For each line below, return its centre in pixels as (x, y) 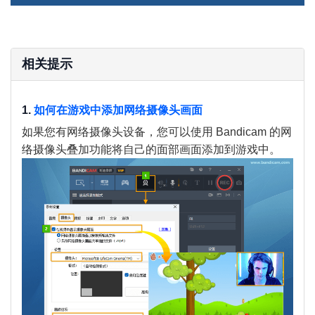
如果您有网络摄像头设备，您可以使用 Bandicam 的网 (157, 131)
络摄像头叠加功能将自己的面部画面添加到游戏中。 (151, 149)
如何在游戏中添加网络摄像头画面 (118, 110)
